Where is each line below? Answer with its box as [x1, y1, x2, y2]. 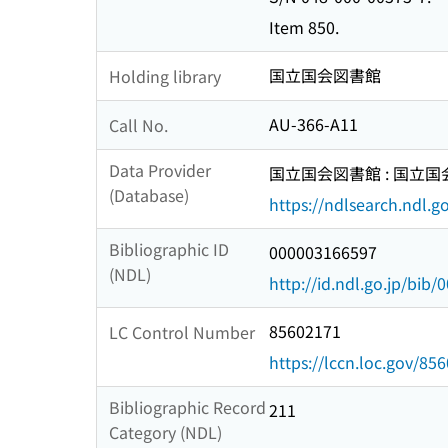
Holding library [109, 63, 221, 88]
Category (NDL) [109, 420, 222, 445]
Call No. [109, 112, 168, 137]
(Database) [109, 183, 189, 208]
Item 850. [269, 15, 339, 40]
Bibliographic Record [109, 395, 266, 420]
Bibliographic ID [109, 237, 229, 262]
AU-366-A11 [269, 112, 358, 137]
